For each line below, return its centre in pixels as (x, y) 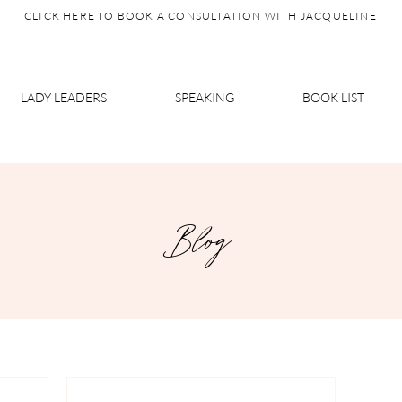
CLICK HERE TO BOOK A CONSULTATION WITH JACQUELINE (201, 16)
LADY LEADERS (64, 97)
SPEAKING (205, 97)
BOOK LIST (333, 97)
